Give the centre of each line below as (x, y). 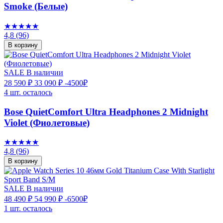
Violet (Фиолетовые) (47, 122)
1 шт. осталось (28, 209)
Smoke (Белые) (36, 6)
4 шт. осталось (28, 92)
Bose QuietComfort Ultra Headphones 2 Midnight (106, 111)
